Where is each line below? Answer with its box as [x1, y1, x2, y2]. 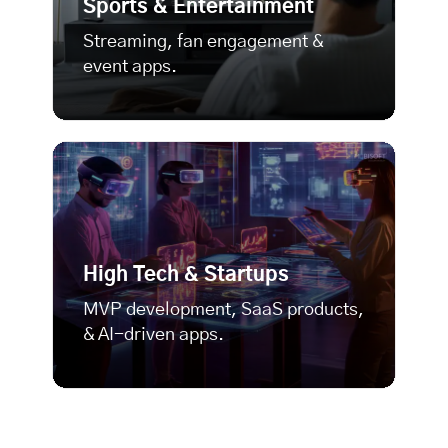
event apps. [83, 58, 177, 77]
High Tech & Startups [83, 265, 289, 286]
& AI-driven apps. [83, 326, 224, 345]
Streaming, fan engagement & [83, 33, 323, 52]
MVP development [83, 301, 231, 320]
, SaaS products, [231, 301, 364, 320]
